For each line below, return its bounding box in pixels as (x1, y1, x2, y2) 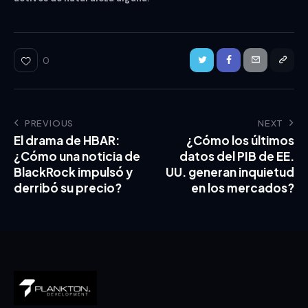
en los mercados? (191, 179, 294, 195)
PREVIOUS (24, 117, 74, 129)
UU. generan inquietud (166, 164, 294, 179)
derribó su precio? (14, 179, 122, 195)
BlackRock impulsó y (14, 164, 133, 179)
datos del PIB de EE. (179, 148, 294, 164)
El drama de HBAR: (14, 132, 120, 148)
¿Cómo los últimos (186, 132, 294, 148)
